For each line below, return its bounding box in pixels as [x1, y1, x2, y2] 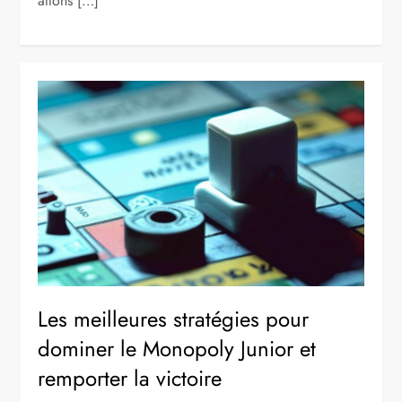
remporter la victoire [38, 362, 223, 394]
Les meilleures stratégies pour [38, 302, 310, 335]
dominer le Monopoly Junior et [38, 332, 317, 364]
